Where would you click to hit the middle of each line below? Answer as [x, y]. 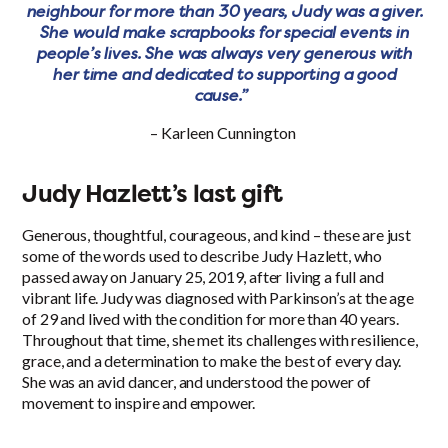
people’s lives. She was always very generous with [224, 53]
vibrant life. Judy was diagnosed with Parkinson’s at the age [218, 298]
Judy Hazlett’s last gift [152, 194]
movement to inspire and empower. [139, 403]
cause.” [220, 95]
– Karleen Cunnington [224, 133]
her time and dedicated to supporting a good [224, 74]
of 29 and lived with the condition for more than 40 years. [211, 319]
